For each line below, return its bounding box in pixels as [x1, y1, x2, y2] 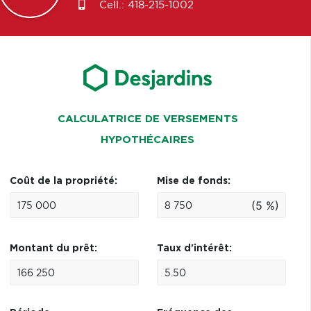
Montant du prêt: [9, 244, 97, 253]
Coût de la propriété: [9, 176, 117, 186]
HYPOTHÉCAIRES [101, 135, 195, 145]
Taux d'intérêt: [156, 244, 232, 253]
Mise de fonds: [156, 176, 230, 186]
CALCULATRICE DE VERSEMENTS [57, 114, 238, 124]
